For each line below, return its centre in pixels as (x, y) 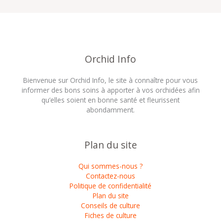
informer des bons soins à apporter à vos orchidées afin (110, 90)
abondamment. (110, 110)
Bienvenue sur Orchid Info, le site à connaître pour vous (110, 80)
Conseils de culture (110, 206)
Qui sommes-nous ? (110, 166)
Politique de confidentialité (110, 186)
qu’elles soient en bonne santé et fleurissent (110, 100)
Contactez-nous (110, 176)
